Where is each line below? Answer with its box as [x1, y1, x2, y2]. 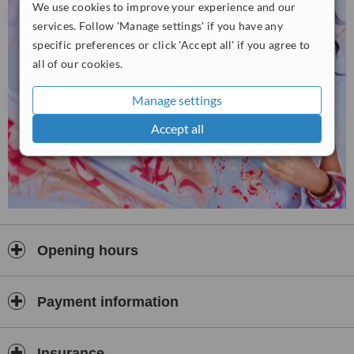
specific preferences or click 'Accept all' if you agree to [32, 37, 311, 51]
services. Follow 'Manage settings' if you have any [32, 18, 283, 32]
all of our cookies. [32, 56, 123, 70]
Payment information [33, 294, 179, 310]
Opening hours [33, 243, 138, 258]
